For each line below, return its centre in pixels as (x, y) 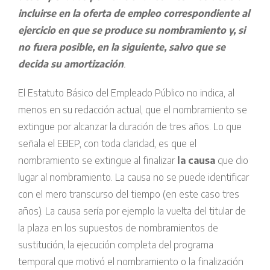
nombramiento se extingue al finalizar (96, 161)
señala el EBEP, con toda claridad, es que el (107, 144)
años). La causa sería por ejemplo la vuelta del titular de (132, 211)
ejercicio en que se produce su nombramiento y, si (132, 30)
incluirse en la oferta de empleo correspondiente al (134, 14)
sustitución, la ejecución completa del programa (116, 245)
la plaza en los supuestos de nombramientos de (118, 228)
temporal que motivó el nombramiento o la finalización (131, 262)
